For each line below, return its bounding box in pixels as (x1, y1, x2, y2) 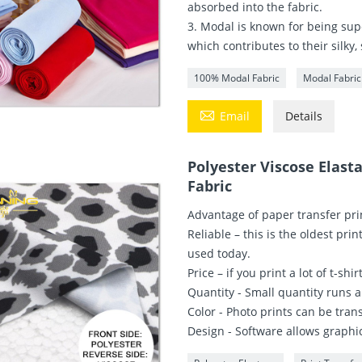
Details (285, 107, 323, 124)
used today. (187, 245, 251, 261)
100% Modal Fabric (194, 70, 280, 85)
